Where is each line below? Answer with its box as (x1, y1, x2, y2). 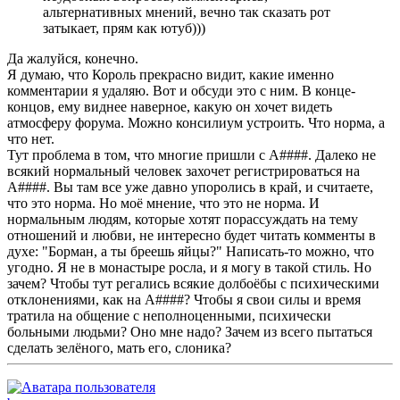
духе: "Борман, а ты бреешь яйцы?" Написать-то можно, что (7, 243, 374, 259)
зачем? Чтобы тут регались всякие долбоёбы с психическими (7, 275, 379, 291)
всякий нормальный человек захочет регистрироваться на (7, 162, 360, 179)
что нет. (7, 130, 54, 146)
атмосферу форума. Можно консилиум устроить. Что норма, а (7, 114, 385, 130)
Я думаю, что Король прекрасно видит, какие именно (7, 66, 334, 82)
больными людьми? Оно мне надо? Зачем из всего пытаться (7, 323, 372, 339)
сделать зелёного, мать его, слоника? (7, 339, 231, 355)
